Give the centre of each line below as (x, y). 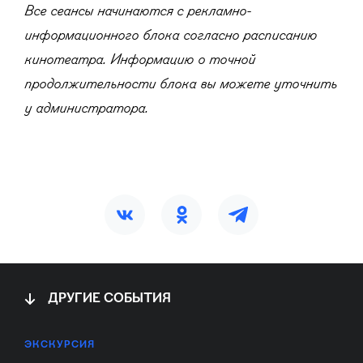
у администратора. (86, 109)
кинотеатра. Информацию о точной (140, 60)
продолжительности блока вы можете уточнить (181, 85)
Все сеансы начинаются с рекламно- (138, 12)
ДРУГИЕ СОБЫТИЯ (109, 299)
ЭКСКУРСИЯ (60, 345)
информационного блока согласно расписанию (171, 36)
